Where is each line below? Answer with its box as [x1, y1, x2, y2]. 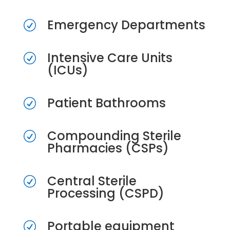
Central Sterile [47, 172, 137, 189]
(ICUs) [47, 62, 88, 79]
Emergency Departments [47, 16, 205, 33]
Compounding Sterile [47, 127, 181, 144]
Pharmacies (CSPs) [47, 140, 169, 157]
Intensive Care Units [47, 49, 172, 66]
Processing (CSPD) [47, 185, 164, 202]
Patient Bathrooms [47, 94, 166, 111]
